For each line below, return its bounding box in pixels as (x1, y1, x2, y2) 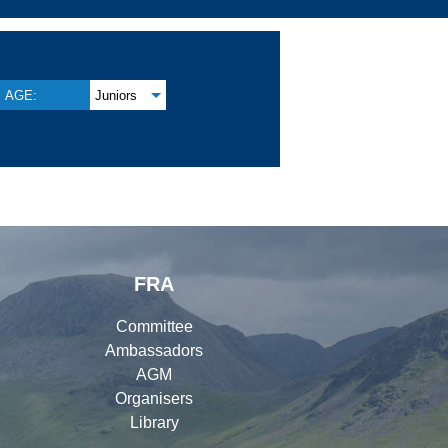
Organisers (115, 389, 193, 407)
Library (129, 413, 179, 431)
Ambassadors (105, 341, 203, 359)
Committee (115, 317, 193, 335)
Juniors (95, 87, 138, 103)
